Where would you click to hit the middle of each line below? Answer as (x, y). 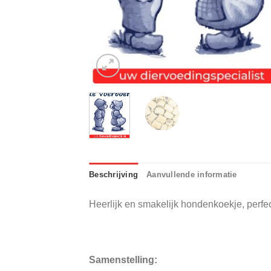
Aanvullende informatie (192, 174)
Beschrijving (114, 174)
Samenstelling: (123, 260)
